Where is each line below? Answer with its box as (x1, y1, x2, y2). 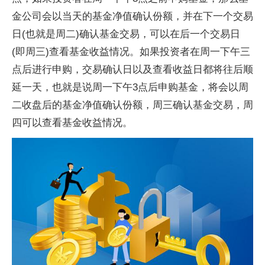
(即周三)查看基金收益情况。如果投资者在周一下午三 (12, 46, 250, 57)
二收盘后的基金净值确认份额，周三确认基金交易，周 (12, 99, 253, 111)
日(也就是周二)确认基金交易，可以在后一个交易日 (12, 28, 240, 40)
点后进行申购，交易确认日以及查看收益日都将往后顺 (12, 64, 253, 75)
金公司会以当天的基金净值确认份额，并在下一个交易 (12, 11, 253, 22)
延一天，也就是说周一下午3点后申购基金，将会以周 (12, 82, 248, 93)
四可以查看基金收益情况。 (12, 117, 132, 128)
